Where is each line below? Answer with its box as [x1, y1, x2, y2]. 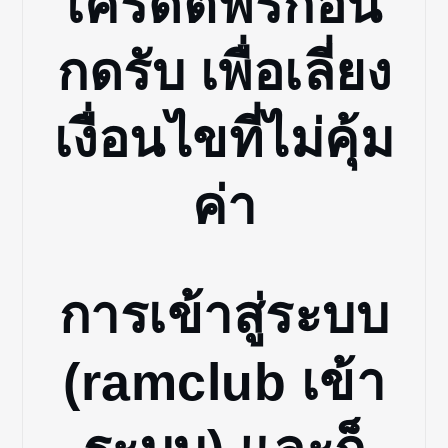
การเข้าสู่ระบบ [58, 285, 390, 344]
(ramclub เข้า [63, 352, 385, 411]
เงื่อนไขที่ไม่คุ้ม [53, 110, 395, 169]
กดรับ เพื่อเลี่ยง [57, 43, 391, 102]
